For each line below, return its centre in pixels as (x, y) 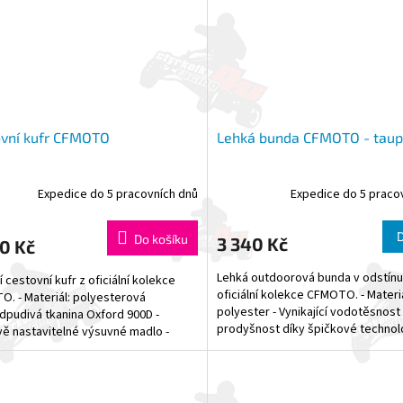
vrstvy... (237, 347)
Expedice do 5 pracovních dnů (117, 194)
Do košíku (161, 239)
